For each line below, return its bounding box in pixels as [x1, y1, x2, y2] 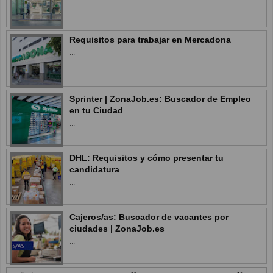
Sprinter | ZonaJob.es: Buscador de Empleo [69, 93, 251, 104]
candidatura [69, 164, 119, 174]
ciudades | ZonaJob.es [69, 223, 165, 233]
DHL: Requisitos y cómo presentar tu [69, 152, 224, 163]
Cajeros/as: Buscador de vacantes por [69, 211, 229, 222]
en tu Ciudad [69, 105, 123, 115]
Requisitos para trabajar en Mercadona [69, 34, 231, 44]
